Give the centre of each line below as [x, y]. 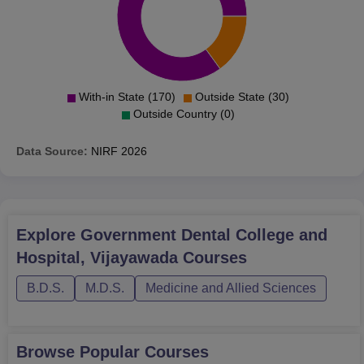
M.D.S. [105, 288]
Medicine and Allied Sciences [231, 288]
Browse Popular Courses [113, 352]
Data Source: [52, 151]
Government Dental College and [204, 235]
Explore [48, 235]
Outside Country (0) [184, 114]
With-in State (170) [127, 97]
